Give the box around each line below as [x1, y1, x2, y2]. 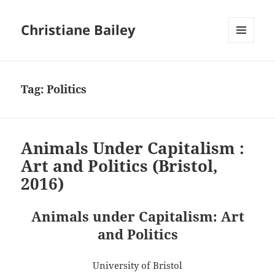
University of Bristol [93, 259, 182, 272]
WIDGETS [228, 63, 263, 74]
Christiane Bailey [21, 20, 136, 39]
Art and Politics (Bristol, [21, 155, 219, 177]
